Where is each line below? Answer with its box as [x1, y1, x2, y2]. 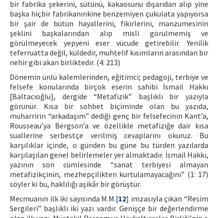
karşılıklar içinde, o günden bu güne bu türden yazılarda [10, 140, 208, 150]
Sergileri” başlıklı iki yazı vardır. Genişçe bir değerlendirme [10, 203, 208, 213]
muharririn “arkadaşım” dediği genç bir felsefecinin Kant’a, [10, 111, 208, 121]
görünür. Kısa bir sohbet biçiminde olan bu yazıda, [10, 101, 208, 111]
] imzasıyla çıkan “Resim [126, 194, 209, 203]
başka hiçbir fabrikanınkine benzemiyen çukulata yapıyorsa [10, 9, 208, 18]
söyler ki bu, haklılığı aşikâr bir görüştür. [10, 179, 141, 189]
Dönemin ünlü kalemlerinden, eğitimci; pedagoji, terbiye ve [10, 72, 208, 82]
